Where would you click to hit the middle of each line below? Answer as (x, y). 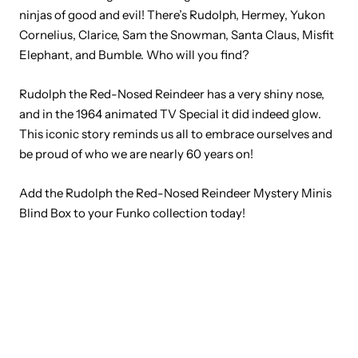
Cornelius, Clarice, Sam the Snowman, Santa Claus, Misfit (177, 35)
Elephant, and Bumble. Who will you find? (135, 55)
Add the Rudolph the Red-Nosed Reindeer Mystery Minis (175, 193)
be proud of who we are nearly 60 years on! (137, 154)
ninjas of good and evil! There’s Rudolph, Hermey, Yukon (172, 15)
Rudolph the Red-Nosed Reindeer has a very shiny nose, (172, 94)
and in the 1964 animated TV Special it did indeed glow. (170, 114)
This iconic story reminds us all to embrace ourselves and (176, 134)
